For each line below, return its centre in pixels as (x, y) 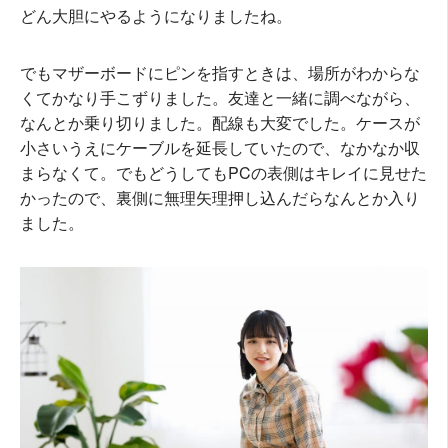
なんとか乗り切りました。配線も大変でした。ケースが (220, 122)
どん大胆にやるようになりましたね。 (156, 15)
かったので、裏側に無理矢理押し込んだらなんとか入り (220, 197)
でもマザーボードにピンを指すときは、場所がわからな (220, 72)
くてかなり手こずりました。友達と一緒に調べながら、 (220, 97)
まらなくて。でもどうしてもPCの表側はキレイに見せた (223, 172)
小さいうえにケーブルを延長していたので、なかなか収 (220, 147)
